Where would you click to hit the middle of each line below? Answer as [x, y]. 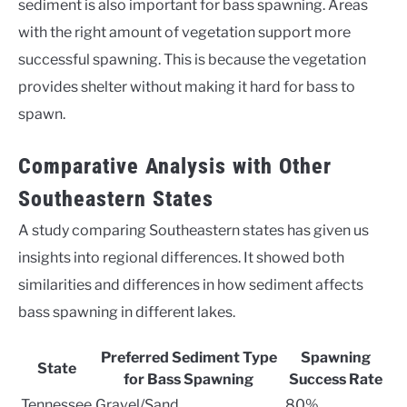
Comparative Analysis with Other [175, 166]
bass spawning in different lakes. [127, 312]
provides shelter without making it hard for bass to [187, 86]
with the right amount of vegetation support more [184, 32]
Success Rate [336, 379]
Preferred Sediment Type [189, 357]
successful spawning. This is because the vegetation [192, 59]
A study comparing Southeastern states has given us [194, 230]
